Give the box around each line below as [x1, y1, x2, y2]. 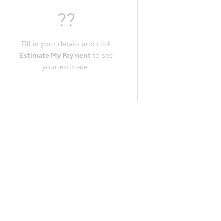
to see [90, 49, 113, 60]
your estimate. [42, 61, 90, 71]
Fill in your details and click [21, 38, 111, 48]
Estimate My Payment [19, 49, 91, 60]
